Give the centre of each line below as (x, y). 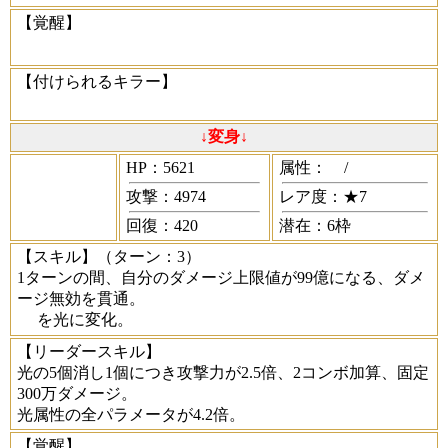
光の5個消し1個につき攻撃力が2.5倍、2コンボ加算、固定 (223, 372)
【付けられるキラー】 (97, 81)
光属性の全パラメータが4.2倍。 (131, 414)
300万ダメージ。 (77, 393)
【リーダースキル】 (89, 351)
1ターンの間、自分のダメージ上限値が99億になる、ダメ (221, 277)
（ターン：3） (149, 256)
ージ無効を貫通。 (81, 298)
